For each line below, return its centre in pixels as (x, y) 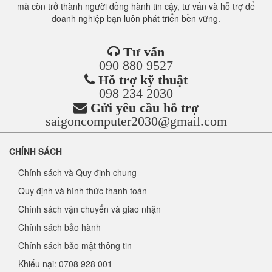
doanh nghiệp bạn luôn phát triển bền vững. (136, 18)
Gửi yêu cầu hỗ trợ (144, 108)
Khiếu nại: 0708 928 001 (65, 263)
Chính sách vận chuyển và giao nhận (90, 209)
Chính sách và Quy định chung (77, 172)
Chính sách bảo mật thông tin (75, 245)
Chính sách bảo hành (59, 227)
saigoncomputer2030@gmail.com (136, 121)
